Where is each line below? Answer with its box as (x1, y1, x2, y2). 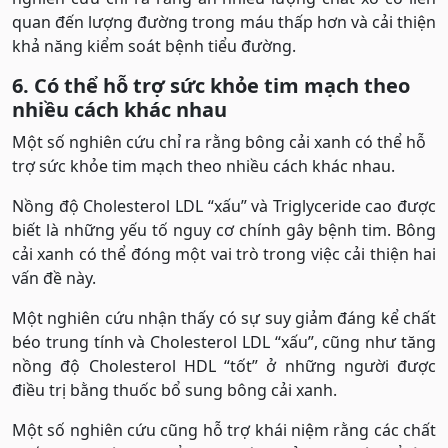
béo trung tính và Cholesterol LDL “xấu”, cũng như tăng (12, 331, 436, 354)
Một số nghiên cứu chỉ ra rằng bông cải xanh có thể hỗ (12, 131, 426, 154)
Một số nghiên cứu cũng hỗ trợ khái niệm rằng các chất (12, 419, 436, 442)
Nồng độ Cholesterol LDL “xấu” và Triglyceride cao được (12, 195, 436, 218)
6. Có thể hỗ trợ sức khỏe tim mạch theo (12, 72, 410, 100)
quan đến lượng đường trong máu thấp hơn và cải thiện (12, 11, 436, 34)
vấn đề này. (12, 267, 96, 290)
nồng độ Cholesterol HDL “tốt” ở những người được (12, 355, 436, 378)
